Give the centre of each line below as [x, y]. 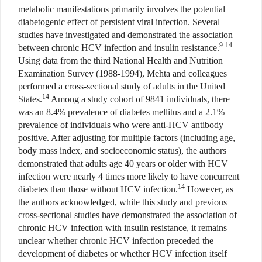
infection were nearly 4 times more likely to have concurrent [129, 176]
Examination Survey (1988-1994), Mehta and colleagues [123, 73]
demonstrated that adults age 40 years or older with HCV [123, 163]
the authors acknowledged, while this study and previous [123, 202]
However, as [209, 189]
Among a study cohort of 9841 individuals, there [139, 99]
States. [30, 99]
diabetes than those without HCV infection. [98, 189]
